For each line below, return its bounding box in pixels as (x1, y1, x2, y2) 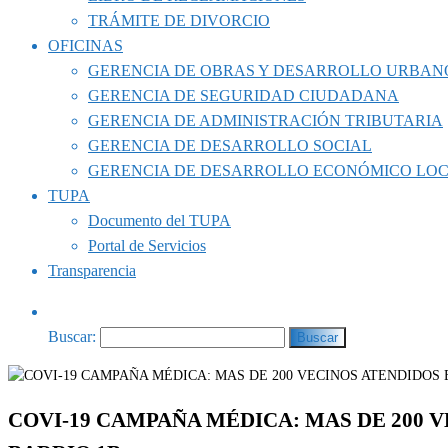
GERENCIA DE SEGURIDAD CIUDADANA (88, 87, 399, 104)
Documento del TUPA (88, 212, 231, 229)
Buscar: (48, 328, 96, 345)
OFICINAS (48, 37, 123, 54)
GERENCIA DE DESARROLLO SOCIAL (88, 137, 372, 154)
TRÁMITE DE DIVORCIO (88, 12, 270, 29)
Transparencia (48, 262, 136, 279)
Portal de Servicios (88, 237, 206, 254)
